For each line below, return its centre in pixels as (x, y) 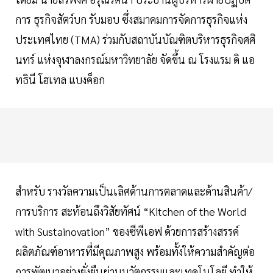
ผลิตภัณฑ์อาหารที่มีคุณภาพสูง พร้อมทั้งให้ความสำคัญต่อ (135, 252)
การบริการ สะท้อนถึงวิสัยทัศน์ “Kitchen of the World (131, 211)
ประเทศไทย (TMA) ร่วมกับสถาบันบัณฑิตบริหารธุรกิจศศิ (135, 40)
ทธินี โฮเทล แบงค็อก (61, 80)
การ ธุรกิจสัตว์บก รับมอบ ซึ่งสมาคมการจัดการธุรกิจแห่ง (131, 19)
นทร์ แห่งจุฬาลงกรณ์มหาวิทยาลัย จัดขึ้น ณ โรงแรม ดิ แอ (135, 60)
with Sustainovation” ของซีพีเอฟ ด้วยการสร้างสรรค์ (127, 232)
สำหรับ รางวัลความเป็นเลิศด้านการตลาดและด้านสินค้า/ (134, 191)
